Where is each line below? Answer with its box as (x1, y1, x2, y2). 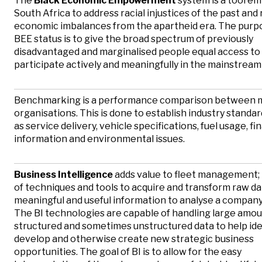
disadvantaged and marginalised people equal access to (14, 46, 260, 57)
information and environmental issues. (14, 133, 185, 144)
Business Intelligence (14, 168, 113, 180)
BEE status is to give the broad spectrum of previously (14, 33, 253, 44)
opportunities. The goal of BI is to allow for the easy (14, 246, 242, 257)
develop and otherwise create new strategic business (14, 233, 254, 244)
